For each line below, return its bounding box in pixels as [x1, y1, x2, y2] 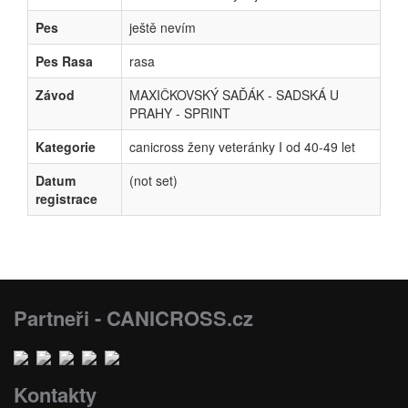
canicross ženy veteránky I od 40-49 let [129, 138, 355, 156]
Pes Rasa [36, 52, 93, 70]
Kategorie [36, 138, 96, 156]
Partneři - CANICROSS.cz [14, 303, 253, 332]
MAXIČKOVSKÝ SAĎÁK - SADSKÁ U [129, 86, 339, 104]
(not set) [129, 171, 178, 189]
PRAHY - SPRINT [129, 104, 230, 122]
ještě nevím [129, 18, 196, 36]
